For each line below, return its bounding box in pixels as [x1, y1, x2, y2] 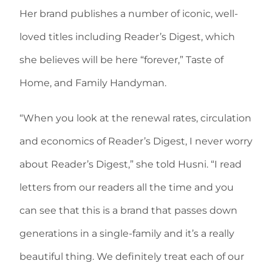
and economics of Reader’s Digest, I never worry [19, 135, 253, 148]
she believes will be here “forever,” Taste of [19, 54, 223, 66]
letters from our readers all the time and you [19, 182, 234, 194]
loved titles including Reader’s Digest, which [19, 31, 235, 43]
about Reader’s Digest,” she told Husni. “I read [19, 158, 242, 171]
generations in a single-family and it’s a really [19, 228, 234, 240]
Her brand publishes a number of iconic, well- [19, 8, 238, 20]
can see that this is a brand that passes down [19, 205, 237, 217]
